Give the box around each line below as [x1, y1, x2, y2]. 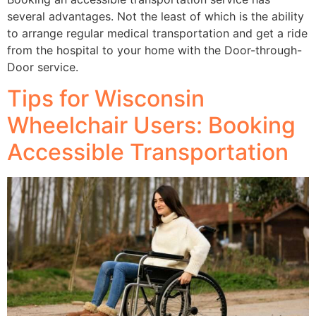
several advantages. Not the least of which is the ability [7, 8, 304, 23]
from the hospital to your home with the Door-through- [7, 42, 302, 57]
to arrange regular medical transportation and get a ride [7, 25, 308, 40]
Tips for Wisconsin [7, 85, 205, 113]
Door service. [7, 59, 78, 74]
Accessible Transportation [7, 138, 288, 166]
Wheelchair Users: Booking [7, 111, 296, 140]
